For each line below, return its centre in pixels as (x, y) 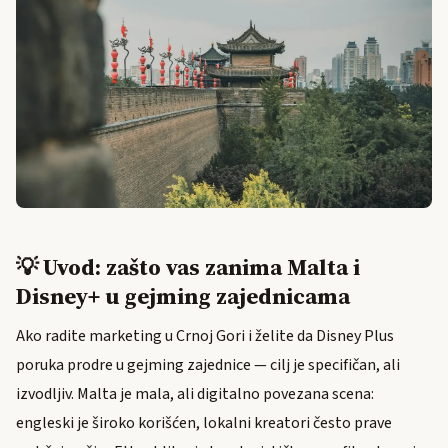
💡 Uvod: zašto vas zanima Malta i (188, 267)
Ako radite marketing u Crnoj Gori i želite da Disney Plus (205, 335)
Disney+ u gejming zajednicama (183, 296)
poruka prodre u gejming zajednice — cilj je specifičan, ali (208, 364)
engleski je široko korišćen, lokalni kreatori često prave (204, 422)
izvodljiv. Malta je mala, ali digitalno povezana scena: (195, 393)
